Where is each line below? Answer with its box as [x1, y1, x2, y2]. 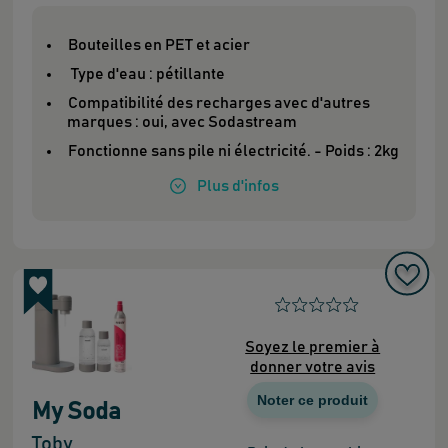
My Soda [31, 400, 121, 425]
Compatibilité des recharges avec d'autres [67, 94, 370, 111]
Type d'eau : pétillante [67, 65, 228, 82]
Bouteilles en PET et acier [67, 36, 250, 53]
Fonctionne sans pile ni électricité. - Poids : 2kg [67, 142, 399, 159]
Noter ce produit [257, 392, 369, 409]
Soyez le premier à [245, 339, 381, 356]
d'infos [229, 177, 279, 194]
